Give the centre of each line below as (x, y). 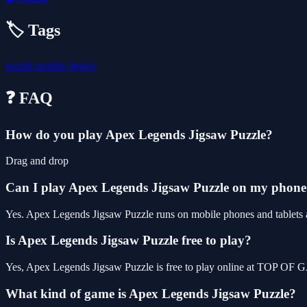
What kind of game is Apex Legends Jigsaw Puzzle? (151, 293)
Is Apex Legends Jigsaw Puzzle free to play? (128, 241)
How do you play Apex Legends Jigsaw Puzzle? (139, 134)
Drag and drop (37, 161)
